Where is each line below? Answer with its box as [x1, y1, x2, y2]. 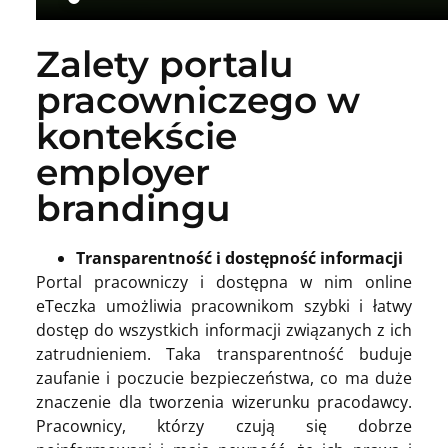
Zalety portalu [36, 41, 294, 86]
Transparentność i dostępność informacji [76, 246, 403, 269]
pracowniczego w [36, 77, 360, 122]
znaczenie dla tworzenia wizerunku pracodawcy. [36, 390, 412, 413]
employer [36, 149, 210, 194]
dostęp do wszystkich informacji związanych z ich [36, 318, 412, 341]
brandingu [36, 185, 231, 230]
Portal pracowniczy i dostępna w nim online [36, 270, 412, 293]
